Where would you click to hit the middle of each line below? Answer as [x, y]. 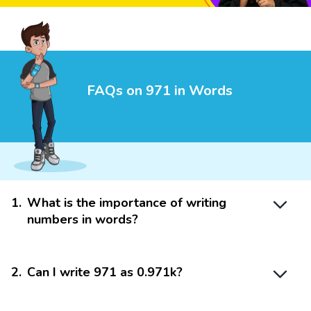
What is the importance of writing [127, 203]
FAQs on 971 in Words [160, 91]
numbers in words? [83, 220]
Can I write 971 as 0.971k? [105, 272]
